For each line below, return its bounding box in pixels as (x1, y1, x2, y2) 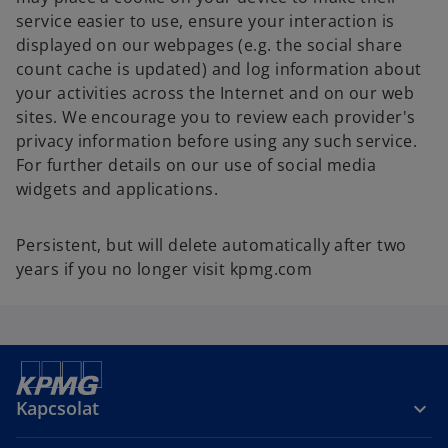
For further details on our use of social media (16, 154, 377, 176)
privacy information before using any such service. (16, 130, 418, 152)
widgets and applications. (16, 178, 219, 200)
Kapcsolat (16, 396, 99, 420)
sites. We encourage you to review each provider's (16, 106, 416, 128)
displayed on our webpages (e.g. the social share (16, 34, 403, 56)
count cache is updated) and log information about (16, 58, 422, 80)
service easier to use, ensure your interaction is (16, 10, 395, 32)
